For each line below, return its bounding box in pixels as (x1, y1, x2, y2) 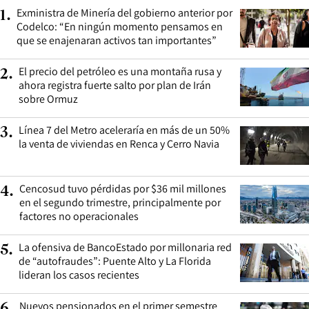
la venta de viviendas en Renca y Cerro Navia (19, 137, 219, 152)
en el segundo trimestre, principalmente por (19, 195, 221, 210)
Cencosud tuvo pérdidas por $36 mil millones (19, 181, 226, 197)
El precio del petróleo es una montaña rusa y (19, 64, 221, 79)
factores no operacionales (19, 209, 139, 224)
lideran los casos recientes (19, 268, 139, 283)
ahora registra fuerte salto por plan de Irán (19, 78, 211, 93)
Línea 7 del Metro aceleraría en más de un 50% (19, 123, 230, 138)
